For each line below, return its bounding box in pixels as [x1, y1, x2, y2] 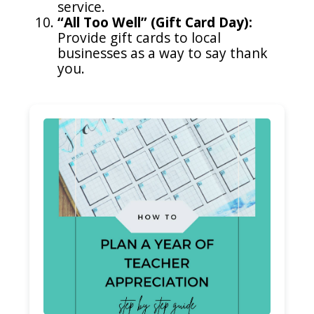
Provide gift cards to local [57, 28, 221, 48]
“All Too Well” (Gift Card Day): [57, 13, 253, 32]
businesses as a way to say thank [57, 43, 268, 63]
